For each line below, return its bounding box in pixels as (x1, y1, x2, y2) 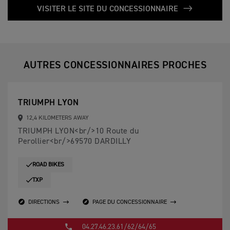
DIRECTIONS (28, 199, 60, 205)
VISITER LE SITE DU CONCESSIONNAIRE (37, 5, 180, 13)
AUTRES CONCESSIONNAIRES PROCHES (23, 60, 207, 70)
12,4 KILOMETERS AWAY (24, 115, 89, 121)
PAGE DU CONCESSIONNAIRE (92, 199, 167, 205)
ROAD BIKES (32, 162, 64, 168)
